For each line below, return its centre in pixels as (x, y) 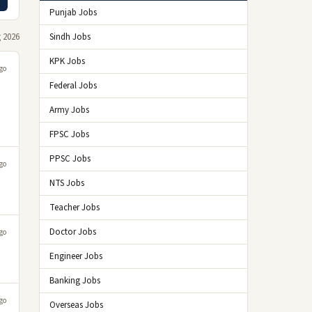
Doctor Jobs (73, 232)
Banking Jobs (75, 281)
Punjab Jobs (73, 13)
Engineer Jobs (76, 256)
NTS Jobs (67, 183)
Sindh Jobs (70, 37)
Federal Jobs (73, 86)
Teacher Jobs (75, 208)
